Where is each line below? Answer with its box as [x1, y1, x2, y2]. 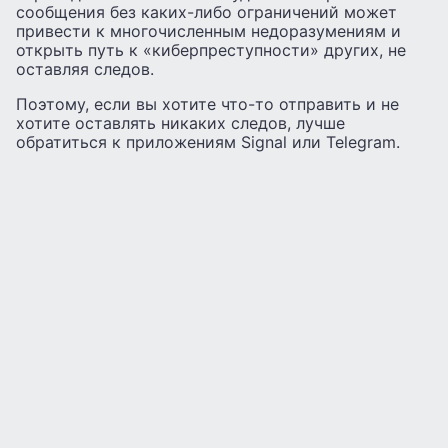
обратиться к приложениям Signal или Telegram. [16, 132, 400, 153]
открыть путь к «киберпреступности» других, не [16, 40, 406, 61]
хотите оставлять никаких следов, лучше [16, 113, 345, 134]
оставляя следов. [16, 59, 154, 80]
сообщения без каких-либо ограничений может [16, 2, 397, 23]
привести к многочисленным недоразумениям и [16, 21, 401, 42]
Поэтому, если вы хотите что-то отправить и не [16, 94, 399, 115]
